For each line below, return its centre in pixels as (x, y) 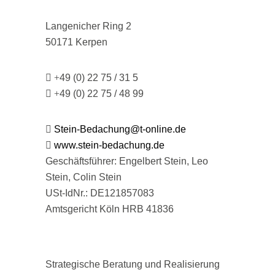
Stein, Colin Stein (83, 177)
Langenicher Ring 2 (88, 26)
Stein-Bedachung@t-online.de (120, 129)
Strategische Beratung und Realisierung (133, 264)
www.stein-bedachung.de (109, 145)
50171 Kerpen (76, 42)
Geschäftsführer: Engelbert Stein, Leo (127, 161)
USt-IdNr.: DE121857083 (100, 193)
